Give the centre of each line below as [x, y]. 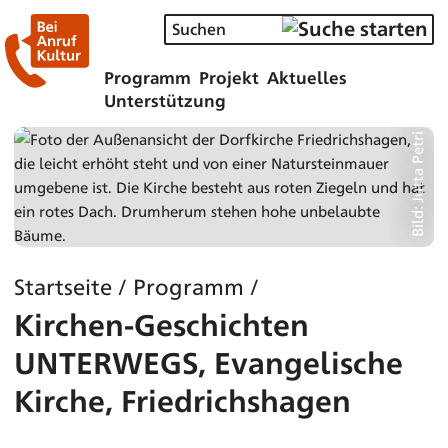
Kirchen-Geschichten [161, 323]
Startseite [63, 285]
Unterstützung [165, 100]
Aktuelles [307, 77]
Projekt [229, 77]
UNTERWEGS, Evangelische [208, 361]
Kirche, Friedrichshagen [182, 399]
